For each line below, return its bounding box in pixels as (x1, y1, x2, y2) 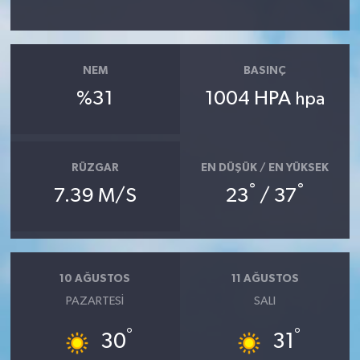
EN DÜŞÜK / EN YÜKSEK (201, 162, 329, 174)
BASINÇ (243, 65, 287, 77)
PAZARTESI (66, 294, 125, 307)
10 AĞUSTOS (59, 273, 131, 285)
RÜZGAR (71, 162, 119, 174)
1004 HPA (205, 88, 296, 108)
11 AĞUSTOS (231, 273, 299, 285)
